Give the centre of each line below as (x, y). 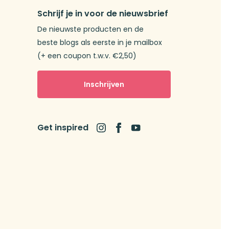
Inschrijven (104, 84)
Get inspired (63, 127)
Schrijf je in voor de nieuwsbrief (103, 14)
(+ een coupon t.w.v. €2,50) (87, 56)
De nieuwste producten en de (90, 29)
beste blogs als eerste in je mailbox (100, 43)
